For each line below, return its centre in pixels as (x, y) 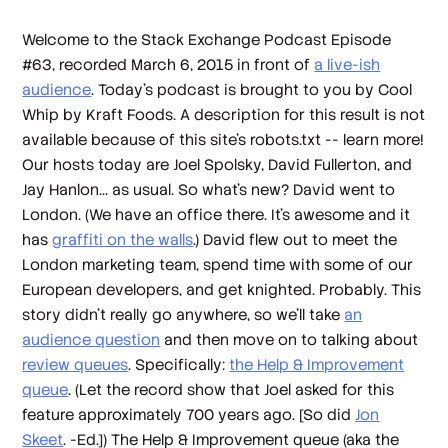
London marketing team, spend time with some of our (218, 265)
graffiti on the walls (123, 240)
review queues (75, 365)
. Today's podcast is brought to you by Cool (252, 90)
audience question (91, 340)
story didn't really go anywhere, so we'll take (183, 315)
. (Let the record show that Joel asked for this (231, 390)
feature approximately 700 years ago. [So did (189, 415)
